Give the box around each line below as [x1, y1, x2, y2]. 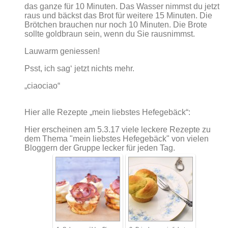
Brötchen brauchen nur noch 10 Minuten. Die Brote [24, 20, 207, 29]
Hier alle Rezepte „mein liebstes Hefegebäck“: [24, 107, 190, 117]
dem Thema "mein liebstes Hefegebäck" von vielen [24, 134, 209, 143]
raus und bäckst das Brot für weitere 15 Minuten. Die [24, 11, 212, 20]
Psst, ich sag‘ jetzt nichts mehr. [24, 64, 134, 73]
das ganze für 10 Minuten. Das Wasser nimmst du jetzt [24, 2, 219, 11]
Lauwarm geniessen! [24, 46, 100, 55]
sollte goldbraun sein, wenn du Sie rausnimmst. [24, 29, 195, 38]
